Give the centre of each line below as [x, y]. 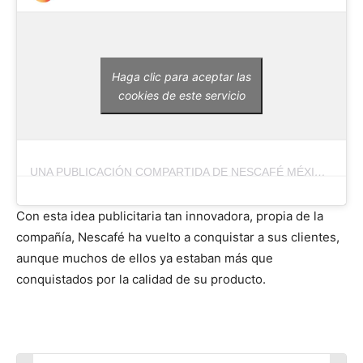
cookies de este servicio [181, 96]
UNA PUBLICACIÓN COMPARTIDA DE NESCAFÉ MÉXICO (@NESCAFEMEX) [320, 172]
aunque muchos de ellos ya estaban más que [145, 258]
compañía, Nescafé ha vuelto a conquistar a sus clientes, [178, 237]
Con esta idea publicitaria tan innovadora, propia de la [170, 216]
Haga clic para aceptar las [181, 77]
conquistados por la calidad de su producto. [141, 280]
